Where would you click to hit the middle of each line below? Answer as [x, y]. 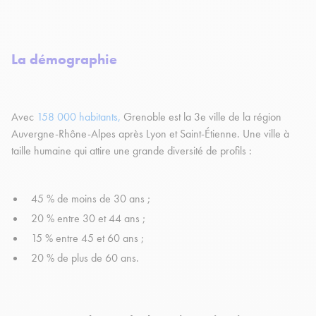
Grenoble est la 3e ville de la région [201, 117]
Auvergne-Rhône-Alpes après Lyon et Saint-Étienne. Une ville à [150, 134]
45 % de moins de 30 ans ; [92, 199]
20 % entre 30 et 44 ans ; [90, 219]
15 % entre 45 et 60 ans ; [89, 238]
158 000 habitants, [79, 117]
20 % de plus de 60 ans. [86, 258]
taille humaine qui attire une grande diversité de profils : [133, 151]
